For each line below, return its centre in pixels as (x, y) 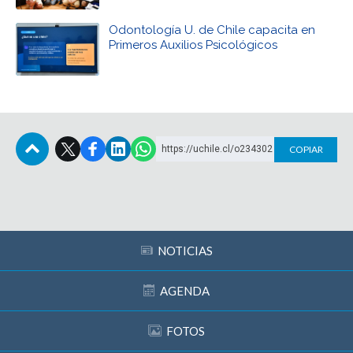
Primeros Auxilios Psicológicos (193, 45)
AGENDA (185, 291)
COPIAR (306, 150)
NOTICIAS (185, 251)
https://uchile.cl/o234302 (217, 149)
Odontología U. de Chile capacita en (212, 30)
